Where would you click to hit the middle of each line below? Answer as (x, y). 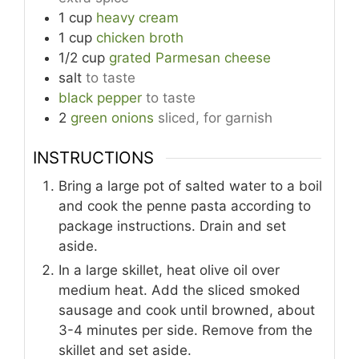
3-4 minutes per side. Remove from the (186, 331)
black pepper (100, 97)
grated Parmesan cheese (190, 57)
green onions (112, 117)
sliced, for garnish (215, 117)
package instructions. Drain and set (172, 226)
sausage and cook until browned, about (187, 311)
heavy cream (137, 17)
